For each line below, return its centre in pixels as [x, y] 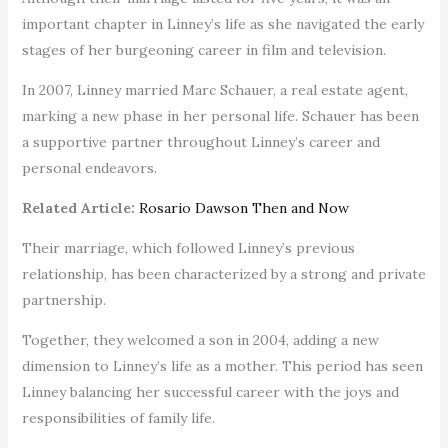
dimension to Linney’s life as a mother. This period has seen [222, 365]
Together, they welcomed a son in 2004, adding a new [200, 339]
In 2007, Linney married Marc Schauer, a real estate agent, [214, 89]
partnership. [65, 299]
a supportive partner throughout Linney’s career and [200, 141]
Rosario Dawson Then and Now [243, 207]
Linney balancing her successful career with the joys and [210, 391]
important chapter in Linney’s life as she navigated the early [222, 23]
